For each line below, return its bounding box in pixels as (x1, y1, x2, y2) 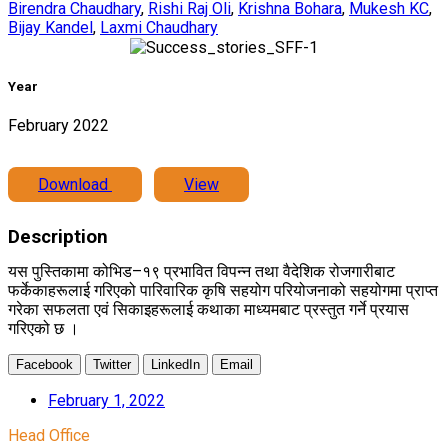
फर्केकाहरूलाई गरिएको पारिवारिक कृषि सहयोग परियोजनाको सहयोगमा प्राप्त (8, 281, 438, 301)
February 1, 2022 (48, 391, 165, 411)
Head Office (8, 426, 90, 446)
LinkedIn (151, 357, 200, 373)
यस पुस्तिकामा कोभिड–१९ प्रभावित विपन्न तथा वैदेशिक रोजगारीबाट (8, 262, 395, 282)
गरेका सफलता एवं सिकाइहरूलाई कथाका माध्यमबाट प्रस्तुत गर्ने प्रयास (8, 300, 409, 320)
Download (38, 175, 112, 195)
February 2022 (8, 116, 109, 136)
